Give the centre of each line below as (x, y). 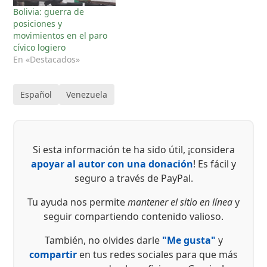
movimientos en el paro (60, 35)
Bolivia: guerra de (49, 11)
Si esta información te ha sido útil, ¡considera (133, 149)
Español (36, 94)
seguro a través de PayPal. (133, 178)
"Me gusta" (189, 240)
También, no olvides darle (103, 240)
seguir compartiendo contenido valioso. (133, 216)
